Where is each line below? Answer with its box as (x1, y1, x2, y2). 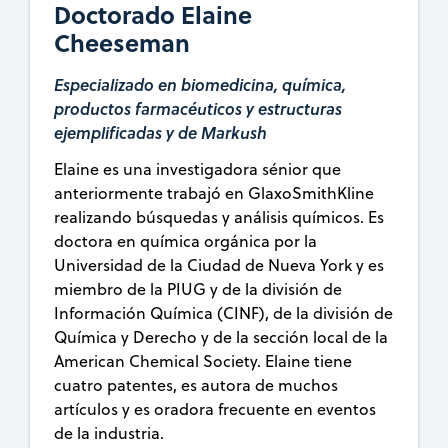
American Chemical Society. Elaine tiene (54, 350, 353, 373)
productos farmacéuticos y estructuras (54, 97, 343, 121)
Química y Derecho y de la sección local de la (54, 326, 389, 349)
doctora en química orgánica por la (54, 230, 318, 253)
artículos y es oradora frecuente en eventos (54, 398, 377, 421)
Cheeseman (54, 25, 191, 61)
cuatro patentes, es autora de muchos (54, 374, 339, 397)
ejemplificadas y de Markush (54, 121, 268, 145)
